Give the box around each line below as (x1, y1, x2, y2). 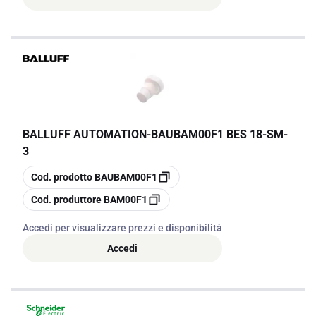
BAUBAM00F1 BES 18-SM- (151, 128, 288, 141)
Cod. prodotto (31, 171, 92, 183)
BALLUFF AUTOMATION (23, 128, 147, 141)
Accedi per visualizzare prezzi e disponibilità (23, 222, 222, 233)
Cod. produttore (31, 194, 102, 205)
